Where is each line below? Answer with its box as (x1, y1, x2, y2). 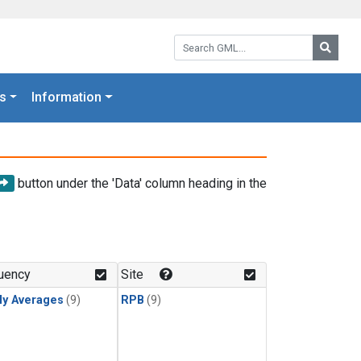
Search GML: (173, 32, 244, 48)
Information (31, 89, 102, 106)
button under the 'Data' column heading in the (15, 175, 267, 191)
